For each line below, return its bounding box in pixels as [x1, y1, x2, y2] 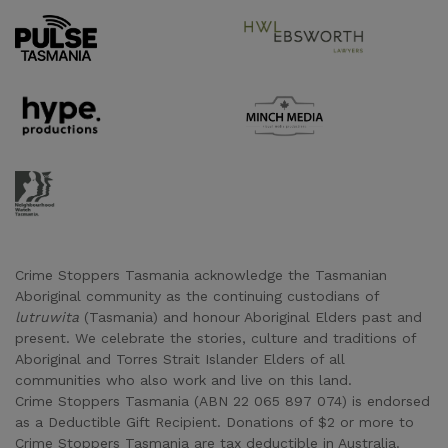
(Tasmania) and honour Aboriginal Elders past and [79, 309, 422, 325]
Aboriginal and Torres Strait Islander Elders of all [15, 351, 345, 367]
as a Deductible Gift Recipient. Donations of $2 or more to [15, 414, 414, 430]
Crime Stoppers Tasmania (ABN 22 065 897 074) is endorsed [15, 393, 430, 409]
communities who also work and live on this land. [15, 372, 352, 388]
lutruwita [15, 309, 79, 325]
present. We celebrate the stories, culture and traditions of [15, 330, 416, 346]
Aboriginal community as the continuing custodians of [15, 288, 379, 304]
